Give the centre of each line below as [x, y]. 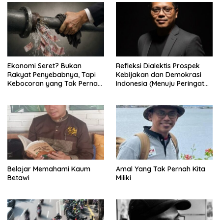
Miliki [124, 178]
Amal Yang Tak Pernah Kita [161, 169]
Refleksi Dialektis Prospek [158, 66]
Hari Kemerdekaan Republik [162, 93]
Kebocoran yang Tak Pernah [55, 84]
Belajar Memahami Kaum [49, 169]
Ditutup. [20, 93]
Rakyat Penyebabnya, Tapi [52, 75]
